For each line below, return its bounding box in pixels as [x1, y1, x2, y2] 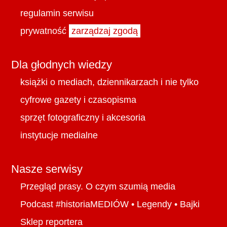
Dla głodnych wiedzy [11, 58, 112, 71]
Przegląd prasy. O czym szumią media [20, 181, 176, 192]
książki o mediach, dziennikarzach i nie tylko [20, 77, 199, 87]
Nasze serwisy [11, 162, 83, 175]
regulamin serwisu [20, 8, 94, 18]
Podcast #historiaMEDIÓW [20, 199, 129, 209]
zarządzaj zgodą [71, 25, 138, 36]
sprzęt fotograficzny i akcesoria [20, 112, 146, 123]
